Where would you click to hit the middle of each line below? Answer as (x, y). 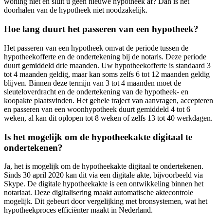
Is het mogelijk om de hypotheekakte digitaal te (98, 137)
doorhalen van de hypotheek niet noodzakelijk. (76, 10)
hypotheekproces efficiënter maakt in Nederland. (78, 210)
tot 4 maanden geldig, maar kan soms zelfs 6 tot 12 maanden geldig (107, 74)
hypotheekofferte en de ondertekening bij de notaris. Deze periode (105, 56)
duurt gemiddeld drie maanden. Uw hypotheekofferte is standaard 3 (107, 65)
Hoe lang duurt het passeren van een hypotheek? (101, 29)
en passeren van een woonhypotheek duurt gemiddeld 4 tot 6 (97, 109)
